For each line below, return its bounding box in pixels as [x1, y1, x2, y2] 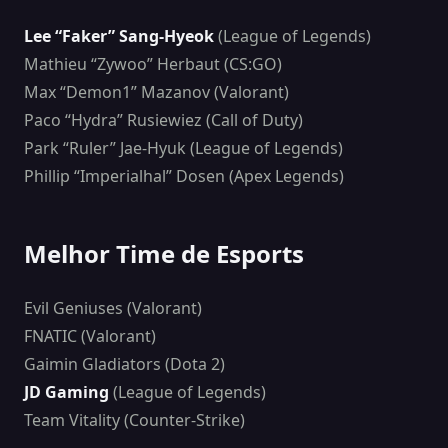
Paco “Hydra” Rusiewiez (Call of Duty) [24, 109, 303, 132]
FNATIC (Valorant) [24, 325, 156, 348]
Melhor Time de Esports [24, 237, 304, 271]
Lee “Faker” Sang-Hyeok [24, 25, 214, 48]
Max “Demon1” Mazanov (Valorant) [24, 81, 289, 104]
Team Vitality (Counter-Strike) [24, 409, 245, 432]
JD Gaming [24, 381, 109, 404]
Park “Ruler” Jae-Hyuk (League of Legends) [24, 137, 343, 160]
